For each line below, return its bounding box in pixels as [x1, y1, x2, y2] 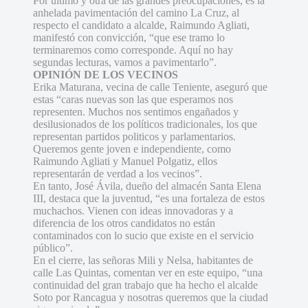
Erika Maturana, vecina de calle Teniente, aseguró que [33, 80, 267, 93]
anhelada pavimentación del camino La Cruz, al [33, 6, 239, 19]
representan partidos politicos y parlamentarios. [33, 130, 236, 142]
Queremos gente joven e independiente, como [33, 142, 231, 155]
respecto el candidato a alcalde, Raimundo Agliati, [33, 19, 250, 31]
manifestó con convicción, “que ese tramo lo [33, 31, 225, 43]
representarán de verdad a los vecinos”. [33, 167, 202, 179]
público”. [33, 241, 73, 254]
